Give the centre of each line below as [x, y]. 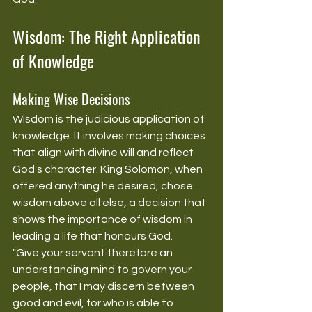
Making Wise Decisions [71, 99]
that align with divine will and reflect [104, 152]
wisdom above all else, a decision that [110, 202]
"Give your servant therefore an [94, 252]
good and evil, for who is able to [94, 303]
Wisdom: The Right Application [109, 36]
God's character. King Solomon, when [109, 169]
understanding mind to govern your [103, 269]
